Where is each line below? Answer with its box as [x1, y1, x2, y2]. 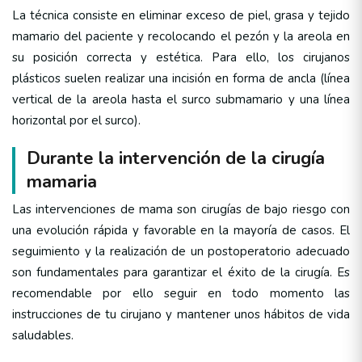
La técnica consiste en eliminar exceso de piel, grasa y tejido [12, 6, 350, 23]
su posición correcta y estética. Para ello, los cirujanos [12, 48, 350, 65]
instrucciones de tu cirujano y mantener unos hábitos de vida [12, 305, 350, 322]
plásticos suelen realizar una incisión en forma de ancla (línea [12, 69, 350, 86]
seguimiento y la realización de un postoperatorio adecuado [12, 242, 350, 259]
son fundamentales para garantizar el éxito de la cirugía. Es [12, 263, 350, 280]
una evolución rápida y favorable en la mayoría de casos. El [12, 221, 350, 238]
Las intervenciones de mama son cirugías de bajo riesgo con [12, 200, 350, 217]
